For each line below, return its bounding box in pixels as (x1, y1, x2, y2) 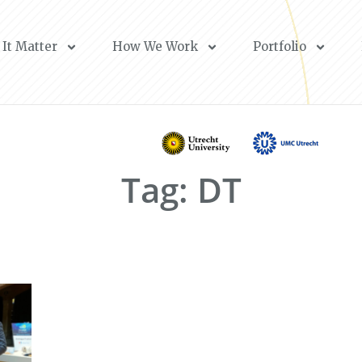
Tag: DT (120, 166, 242, 213)
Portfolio (253, 39, 307, 54)
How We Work (112, 39, 199, 54)
